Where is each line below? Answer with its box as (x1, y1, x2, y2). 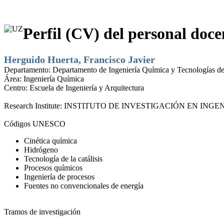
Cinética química (24, 136, 77, 145)
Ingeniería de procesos (24, 172, 94, 181)
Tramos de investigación (4, 207, 80, 216)
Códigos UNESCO (4, 119, 65, 128)
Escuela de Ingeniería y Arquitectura (29, 83, 144, 92)
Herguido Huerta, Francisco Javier (4, 53, 155, 65)
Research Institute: (4, 101, 64, 110)
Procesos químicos (24, 163, 82, 172)
